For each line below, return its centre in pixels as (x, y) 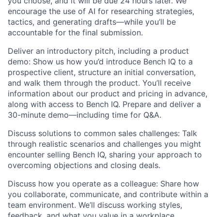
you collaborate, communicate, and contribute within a (108, 194)
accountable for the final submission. (75, 32)
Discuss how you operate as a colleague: (83, 183)
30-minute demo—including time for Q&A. (85, 115)
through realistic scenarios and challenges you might (104, 144)
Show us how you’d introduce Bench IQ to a (112, 61)
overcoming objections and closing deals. (84, 165)
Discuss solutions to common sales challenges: (94, 133)
